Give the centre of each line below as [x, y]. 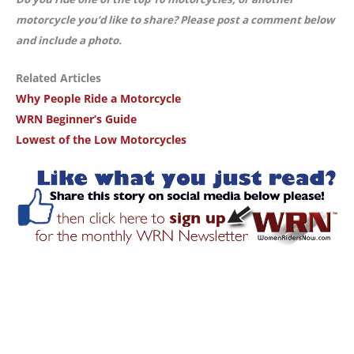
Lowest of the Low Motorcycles [101, 140]
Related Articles [58, 78]
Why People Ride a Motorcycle [98, 99]
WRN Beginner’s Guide [76, 119]
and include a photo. [70, 40]
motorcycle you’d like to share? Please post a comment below [175, 19]
